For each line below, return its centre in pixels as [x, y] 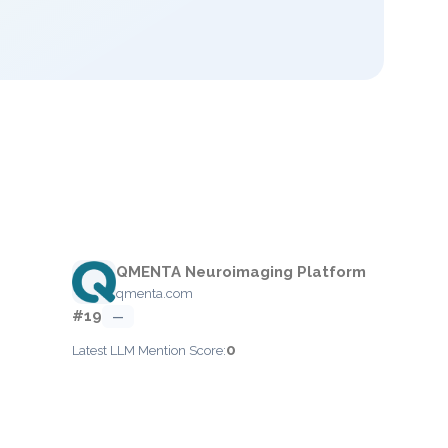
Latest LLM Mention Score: [148, 350]
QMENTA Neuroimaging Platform [240, 272]
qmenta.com [154, 293]
